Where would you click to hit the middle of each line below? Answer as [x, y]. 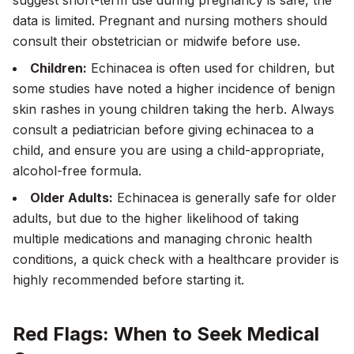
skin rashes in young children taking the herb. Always [173, 109]
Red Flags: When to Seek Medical [166, 334]
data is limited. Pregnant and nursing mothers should [170, 21]
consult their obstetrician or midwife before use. [156, 41]
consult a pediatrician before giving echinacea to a [163, 130]
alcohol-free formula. [77, 171]
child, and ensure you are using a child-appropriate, [169, 150]
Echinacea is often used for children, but [211, 68]
